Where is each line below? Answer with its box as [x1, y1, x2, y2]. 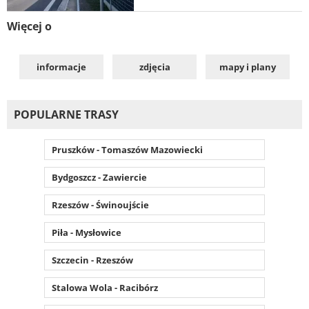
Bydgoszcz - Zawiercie [52, 170, 147, 183]
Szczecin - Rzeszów [52, 253, 133, 266]
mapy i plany [219, 60, 276, 73]
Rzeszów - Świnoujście [52, 198, 149, 211]
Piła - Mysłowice [52, 226, 121, 239]
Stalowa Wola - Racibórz [52, 281, 158, 294]
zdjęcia [139, 60, 170, 73]
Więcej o [7, 18, 52, 34]
